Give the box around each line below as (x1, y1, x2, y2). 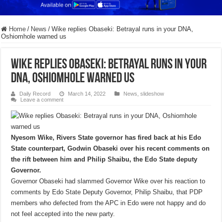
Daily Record (19, 91, 51, 97)
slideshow (140, 91, 165, 97)
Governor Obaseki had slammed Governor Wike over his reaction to (11, 177, 206, 185)
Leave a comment (20, 97, 64, 103)
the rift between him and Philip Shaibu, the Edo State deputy (11, 156, 198, 164)
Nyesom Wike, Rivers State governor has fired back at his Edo (11, 134, 202, 142)
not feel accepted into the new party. (11, 210, 115, 218)
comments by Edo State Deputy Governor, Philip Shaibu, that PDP (11, 188, 203, 196)
